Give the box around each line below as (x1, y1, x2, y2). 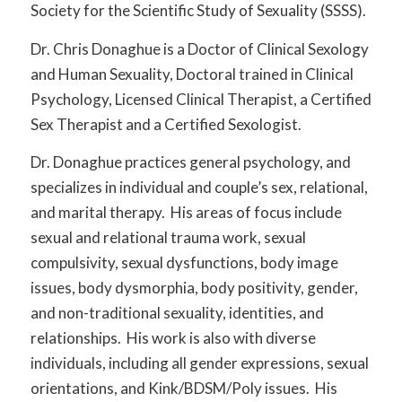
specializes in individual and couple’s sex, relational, (30, 178, 368, 197)
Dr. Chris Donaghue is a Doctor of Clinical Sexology (30, 39, 369, 58)
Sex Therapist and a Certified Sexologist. (30, 114, 301, 134)
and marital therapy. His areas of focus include (30, 203, 342, 223)
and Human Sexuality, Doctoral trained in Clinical (30, 64, 354, 83)
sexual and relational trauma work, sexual (30, 228, 306, 248)
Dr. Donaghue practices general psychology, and (30, 153, 351, 172)
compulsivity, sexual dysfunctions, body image (30, 253, 338, 273)
